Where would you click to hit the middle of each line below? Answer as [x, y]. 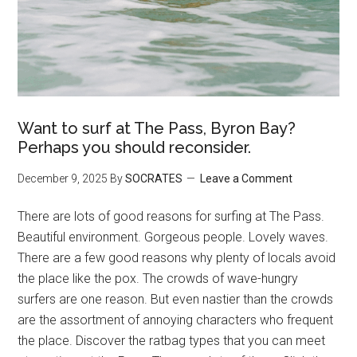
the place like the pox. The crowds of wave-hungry [158, 278]
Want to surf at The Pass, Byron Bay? [157, 128]
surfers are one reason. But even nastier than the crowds [176, 299]
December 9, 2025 [63, 178]
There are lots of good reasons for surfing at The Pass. [171, 216]
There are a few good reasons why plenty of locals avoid [177, 257]
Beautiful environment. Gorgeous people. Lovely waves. [173, 237]
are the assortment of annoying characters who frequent [176, 320]
